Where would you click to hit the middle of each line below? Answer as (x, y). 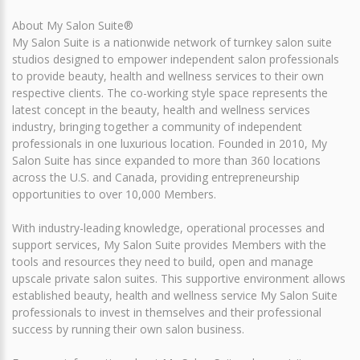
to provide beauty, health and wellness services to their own (168, 76)
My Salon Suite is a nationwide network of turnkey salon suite (172, 42)
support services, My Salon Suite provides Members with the (169, 245)
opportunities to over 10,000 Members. (114, 194)
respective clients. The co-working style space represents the (170, 93)
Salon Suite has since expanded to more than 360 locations (166, 160)
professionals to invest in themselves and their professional (167, 312)
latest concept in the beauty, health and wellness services (161, 110)
